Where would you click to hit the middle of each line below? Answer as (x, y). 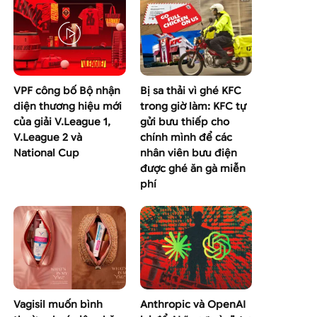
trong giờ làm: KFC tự (193, 106)
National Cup (47, 153)
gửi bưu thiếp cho (184, 122)
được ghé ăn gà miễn (192, 168)
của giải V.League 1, (62, 122)
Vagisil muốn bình (58, 305)
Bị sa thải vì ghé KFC (190, 91)
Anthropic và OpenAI (192, 305)
